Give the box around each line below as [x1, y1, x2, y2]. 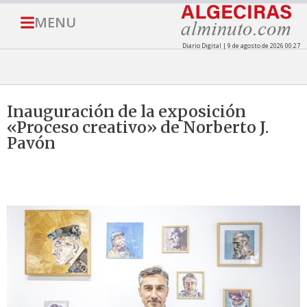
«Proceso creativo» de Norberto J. [7, 117, 269, 138]
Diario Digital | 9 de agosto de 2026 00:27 [182, 41, 300, 51]
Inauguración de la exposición [7, 101, 246, 122]
